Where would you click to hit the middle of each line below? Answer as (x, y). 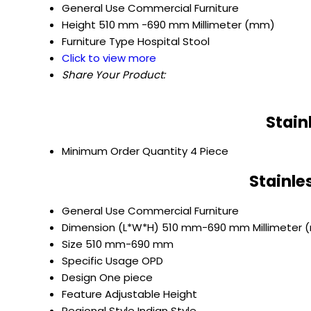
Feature (82, 294)
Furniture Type (98, 42)
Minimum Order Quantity (125, 151)
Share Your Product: (114, 75)
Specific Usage (100, 260)
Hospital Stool (174, 42)
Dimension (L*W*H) (110, 227)
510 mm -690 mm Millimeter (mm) (187, 25)
